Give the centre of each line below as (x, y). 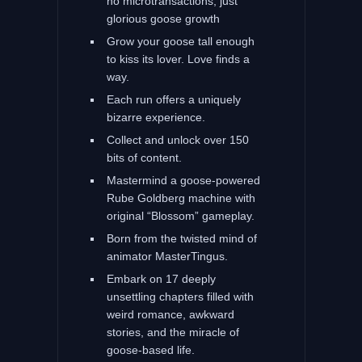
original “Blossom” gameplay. (180, 215)
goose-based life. (150, 349)
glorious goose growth (163, 18)
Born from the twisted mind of (181, 238)
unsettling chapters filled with (180, 296)
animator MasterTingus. (167, 256)
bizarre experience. (156, 117)
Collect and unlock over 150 (177, 139)
